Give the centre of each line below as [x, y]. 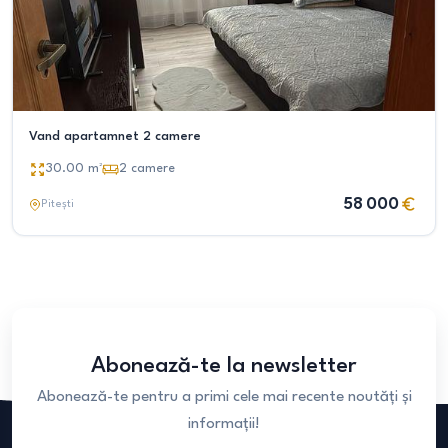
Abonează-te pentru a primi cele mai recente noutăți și [224, 397]
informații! [224, 424]
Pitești [57, 204]
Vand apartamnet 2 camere [115, 136]
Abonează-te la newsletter [224, 366]
